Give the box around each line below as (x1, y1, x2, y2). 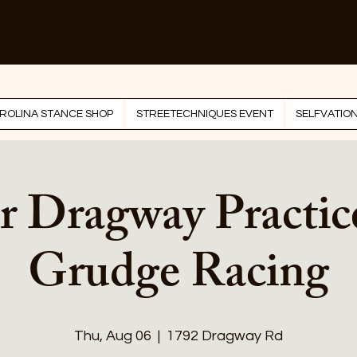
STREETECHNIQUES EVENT (135, 108, 273, 120)
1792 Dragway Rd (167, 328, 283, 343)
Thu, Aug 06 (74, 328, 151, 343)
